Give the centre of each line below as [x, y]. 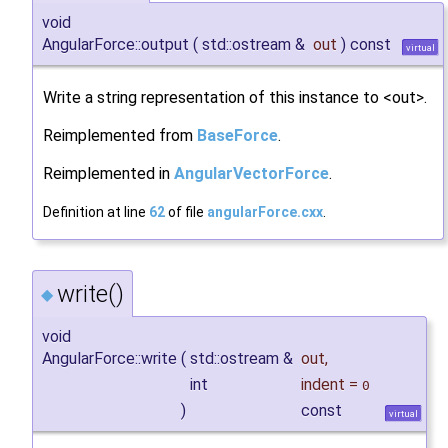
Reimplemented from [120, 136]
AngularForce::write [109, 359]
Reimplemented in [108, 174]
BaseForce [237, 136]
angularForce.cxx [265, 212]
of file [186, 212]
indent [323, 385]
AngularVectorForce [251, 174]
